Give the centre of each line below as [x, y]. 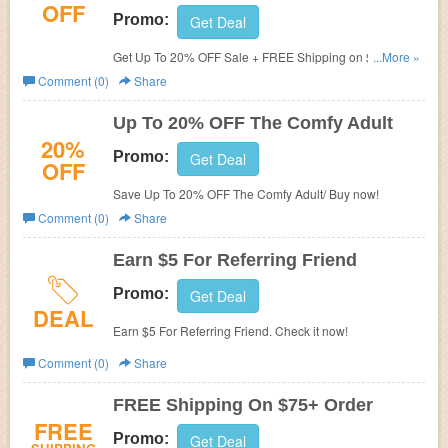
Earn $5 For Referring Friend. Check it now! [230, 330]
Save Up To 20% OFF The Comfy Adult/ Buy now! [246, 193]
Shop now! [142, 76]
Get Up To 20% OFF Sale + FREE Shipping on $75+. [255, 56]
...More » [396, 56]
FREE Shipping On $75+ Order [243, 405]
